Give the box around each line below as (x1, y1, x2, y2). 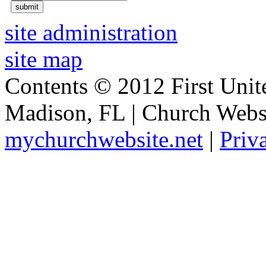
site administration (5, 19, 178, 45)
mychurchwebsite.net (5, 126, 203, 152)
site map (5, 46, 83, 72)
